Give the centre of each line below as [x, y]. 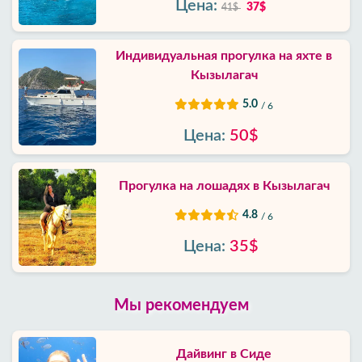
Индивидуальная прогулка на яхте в [224, 56]
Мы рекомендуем [181, 305]
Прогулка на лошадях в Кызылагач [224, 186]
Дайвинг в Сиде [224, 354]
